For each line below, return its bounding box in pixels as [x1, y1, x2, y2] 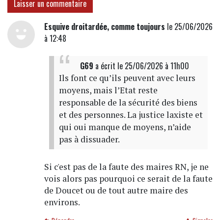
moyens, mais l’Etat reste [58, 84, 158, 96]
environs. [44, 196, 80, 208]
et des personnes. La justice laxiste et [58, 109, 203, 121]
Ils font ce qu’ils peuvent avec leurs [58, 72, 195, 84]
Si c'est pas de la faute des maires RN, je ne [44, 161, 209, 173]
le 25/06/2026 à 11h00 [117, 60, 189, 72]
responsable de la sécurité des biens [58, 97, 197, 109]
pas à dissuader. [58, 134, 120, 145]
